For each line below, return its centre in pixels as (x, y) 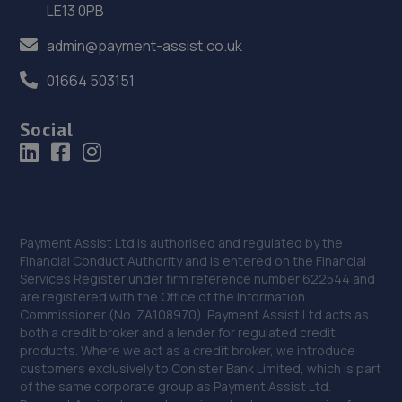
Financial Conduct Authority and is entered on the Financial (193, 261)
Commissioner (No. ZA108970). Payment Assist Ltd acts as (195, 315)
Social (47, 129)
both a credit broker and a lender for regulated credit (178, 333)
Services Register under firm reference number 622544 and (198, 279)
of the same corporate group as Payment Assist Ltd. (176, 387)
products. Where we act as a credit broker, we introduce (188, 351)
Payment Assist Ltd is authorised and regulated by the (182, 243)
